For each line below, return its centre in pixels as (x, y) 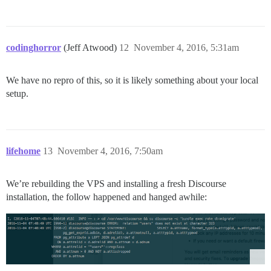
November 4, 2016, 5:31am (186, 48)
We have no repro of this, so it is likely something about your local (132, 80)
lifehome (23, 151)
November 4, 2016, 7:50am (110, 151)
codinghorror (34, 48)
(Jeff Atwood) (91, 48)
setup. (17, 94)
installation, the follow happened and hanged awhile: (106, 197)
